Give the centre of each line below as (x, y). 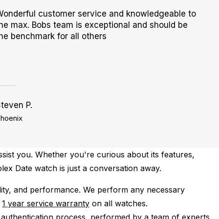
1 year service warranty (46, 203)
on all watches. (119, 203)
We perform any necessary (134, 190)
